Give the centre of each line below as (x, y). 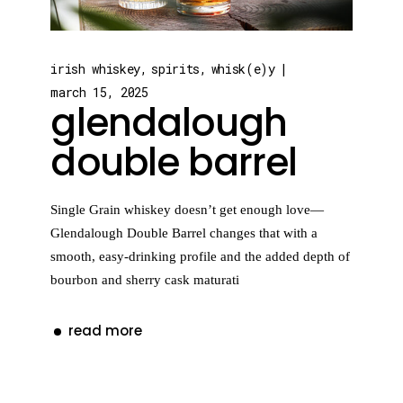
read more (106, 331)
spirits (176, 68)
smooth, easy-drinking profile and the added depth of (201, 256)
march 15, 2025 (99, 92)
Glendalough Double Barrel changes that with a (184, 233)
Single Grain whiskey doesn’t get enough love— (188, 209)
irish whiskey (95, 68)
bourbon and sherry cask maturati (145, 279)
